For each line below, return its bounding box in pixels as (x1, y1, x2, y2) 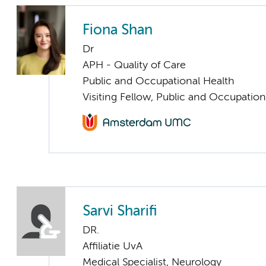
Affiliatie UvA (83, 241, 142, 252)
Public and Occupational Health (83, 75, 235, 87)
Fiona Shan (83, 23, 153, 37)
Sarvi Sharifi (83, 205, 157, 219)
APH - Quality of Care (83, 59, 186, 71)
